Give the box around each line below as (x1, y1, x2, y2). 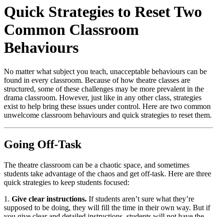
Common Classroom (4, 21, 139, 39)
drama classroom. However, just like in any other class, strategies (4, 93, 201, 102)
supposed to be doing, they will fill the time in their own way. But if (4, 203, 210, 212)
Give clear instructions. (12, 194, 87, 203)
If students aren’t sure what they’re (87, 194, 194, 203)
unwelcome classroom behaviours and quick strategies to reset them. (4, 110, 212, 119)
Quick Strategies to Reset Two (4, 3, 202, 21)
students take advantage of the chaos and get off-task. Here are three (4, 169, 211, 178)
